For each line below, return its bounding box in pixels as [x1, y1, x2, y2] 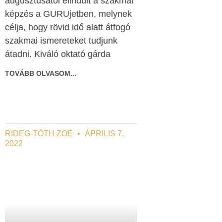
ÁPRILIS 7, [82, 129, 124, 138]
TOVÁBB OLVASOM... [4, 69, 76, 77]
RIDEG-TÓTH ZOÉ [4, 129, 75, 138]
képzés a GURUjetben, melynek [4, 8, 132, 19]
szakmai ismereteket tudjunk [4, 35, 117, 46]
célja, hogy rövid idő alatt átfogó [4, 22, 130, 32]
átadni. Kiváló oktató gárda [4, 49, 111, 59]
